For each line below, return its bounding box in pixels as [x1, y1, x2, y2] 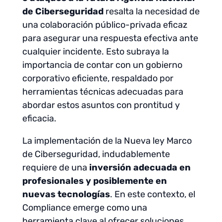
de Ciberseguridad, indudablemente [22, 149, 170, 160]
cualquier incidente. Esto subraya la [22, 46, 169, 57]
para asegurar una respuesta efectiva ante [22, 33, 198, 44]
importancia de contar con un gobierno [22, 59, 182, 70]
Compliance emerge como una [22, 202, 147, 213]
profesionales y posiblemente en [22, 175, 167, 186]
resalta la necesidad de [103, 6, 200, 17]
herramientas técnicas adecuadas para [22, 86, 183, 97]
